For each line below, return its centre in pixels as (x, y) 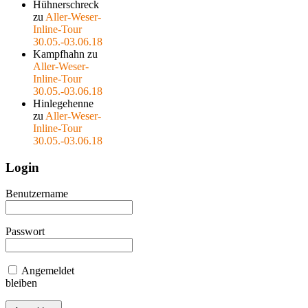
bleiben (21, 283)
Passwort (25, 232)
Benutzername (37, 194)
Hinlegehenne (63, 103)
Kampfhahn (59, 54)
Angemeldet (47, 271)
